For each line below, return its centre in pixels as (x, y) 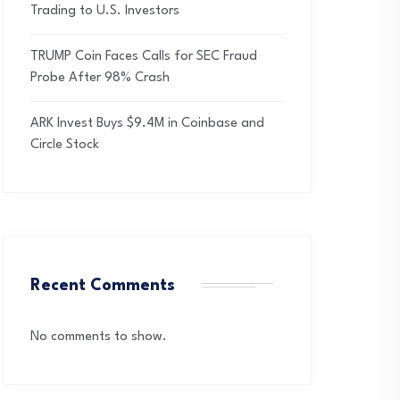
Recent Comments (103, 286)
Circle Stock (65, 145)
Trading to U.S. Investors (105, 11)
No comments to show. (99, 337)
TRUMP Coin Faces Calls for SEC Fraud (144, 57)
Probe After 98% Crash (100, 78)
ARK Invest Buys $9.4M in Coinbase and (147, 124)
